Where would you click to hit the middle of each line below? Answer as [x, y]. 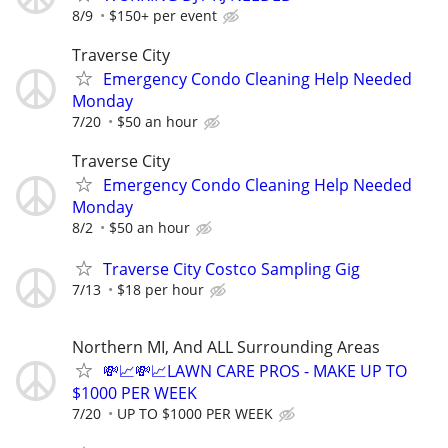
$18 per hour [160, 290]
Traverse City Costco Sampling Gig [231, 269]
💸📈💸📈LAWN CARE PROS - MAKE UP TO [255, 370]
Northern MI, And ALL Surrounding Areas [226, 346]
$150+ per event [163, 15]
